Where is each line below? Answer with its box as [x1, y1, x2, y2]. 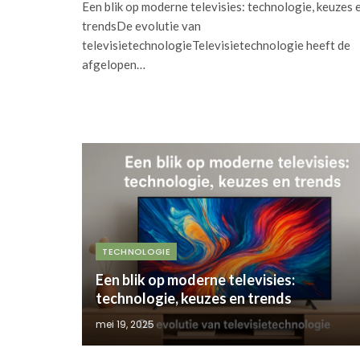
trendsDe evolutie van [82, 18, 201, 33]
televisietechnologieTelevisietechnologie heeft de [82, 37, 350, 52]
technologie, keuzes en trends [96, 288, 292, 307]
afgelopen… [82, 56, 145, 72]
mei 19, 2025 [96, 317, 155, 331]
